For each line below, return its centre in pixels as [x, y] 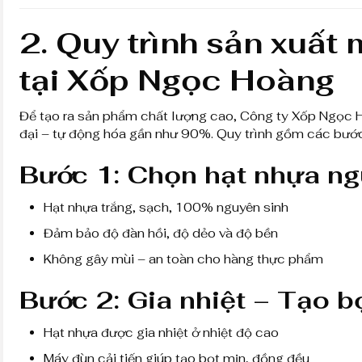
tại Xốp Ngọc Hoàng [177, 80]
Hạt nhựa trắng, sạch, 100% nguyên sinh [166, 207]
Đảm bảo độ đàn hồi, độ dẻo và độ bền [161, 233]
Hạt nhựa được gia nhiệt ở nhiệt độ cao [161, 332]
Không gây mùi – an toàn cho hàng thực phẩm [183, 259]
